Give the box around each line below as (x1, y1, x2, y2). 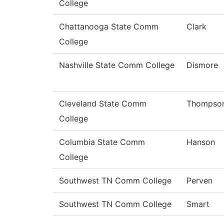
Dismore (186, 60, 218, 70)
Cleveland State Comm (59, 98, 146, 109)
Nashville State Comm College (59, 60, 174, 70)
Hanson (186, 137, 215, 147)
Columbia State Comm (59, 137, 145, 147)
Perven (186, 175, 212, 186)
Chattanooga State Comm (59, 21, 158, 32)
